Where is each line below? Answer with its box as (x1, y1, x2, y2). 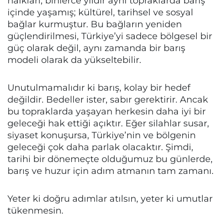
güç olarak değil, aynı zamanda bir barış (7, 43, 185, 53)
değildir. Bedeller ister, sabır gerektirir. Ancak (7, 94, 208, 105)
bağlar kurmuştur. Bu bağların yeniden (7, 19, 182, 29)
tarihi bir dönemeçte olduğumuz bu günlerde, (7, 154, 213, 164)
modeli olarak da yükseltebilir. (7, 55, 141, 65)
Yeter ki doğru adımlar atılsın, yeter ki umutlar (7, 193, 213, 204)
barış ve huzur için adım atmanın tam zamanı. (7, 166, 214, 176)
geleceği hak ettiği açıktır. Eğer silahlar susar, (7, 118, 209, 128)
